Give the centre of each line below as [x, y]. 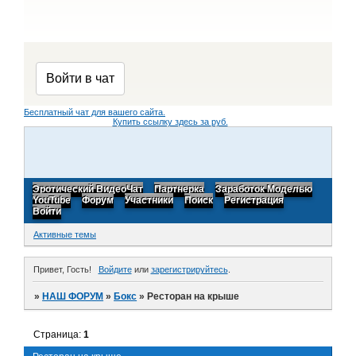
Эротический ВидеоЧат [88, 190]
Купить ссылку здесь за [162, 122]
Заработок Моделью [264, 190]
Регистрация [254, 201]
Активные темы [65, 235]
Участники [149, 201]
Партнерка [179, 190]
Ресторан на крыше [193, 296]
